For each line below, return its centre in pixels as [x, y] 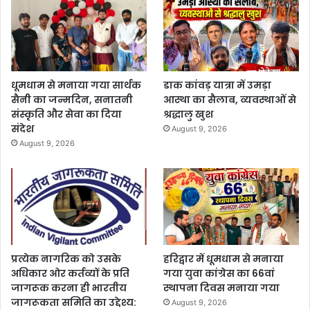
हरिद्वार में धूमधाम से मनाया [224, 258]
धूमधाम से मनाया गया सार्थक [76, 85]
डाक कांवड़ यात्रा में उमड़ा [218, 85]
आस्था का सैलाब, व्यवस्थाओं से [230, 100]
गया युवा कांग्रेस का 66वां [219, 273]
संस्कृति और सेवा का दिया [66, 115]
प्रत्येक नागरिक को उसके [66, 258]
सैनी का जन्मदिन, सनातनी [72, 100]
